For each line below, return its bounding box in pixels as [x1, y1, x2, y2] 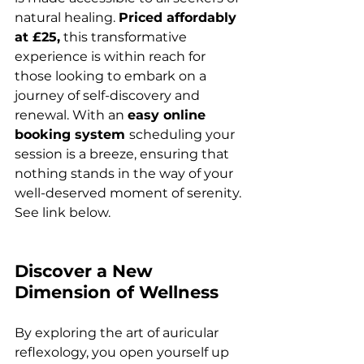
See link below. [15, 205, 110, 221]
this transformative [60, 29, 190, 45]
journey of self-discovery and [15, 88, 203, 104]
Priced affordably [119, 10, 240, 26]
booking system [15, 127, 129, 143]
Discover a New [15, 261, 158, 282]
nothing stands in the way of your [15, 166, 236, 182]
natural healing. [15, 10, 119, 26]
